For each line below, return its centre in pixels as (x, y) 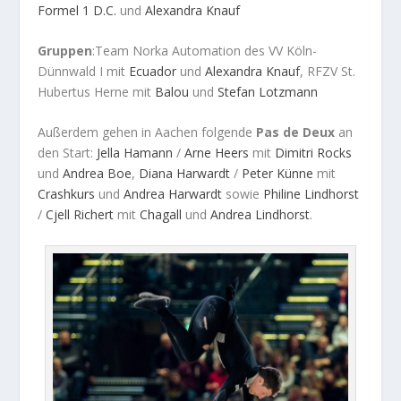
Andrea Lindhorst (260, 215)
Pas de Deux (296, 132)
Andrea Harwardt (173, 194)
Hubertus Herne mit (97, 91)
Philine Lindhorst (311, 194)
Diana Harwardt (185, 174)
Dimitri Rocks (314, 153)
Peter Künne (278, 174)
